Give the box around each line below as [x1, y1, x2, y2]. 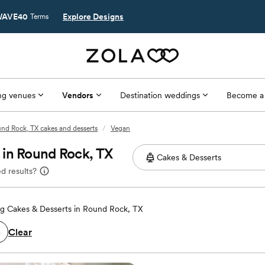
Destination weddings [119, 90, 200, 100]
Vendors [62, 90, 93, 100]
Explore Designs [63, 12, 124, 21]
